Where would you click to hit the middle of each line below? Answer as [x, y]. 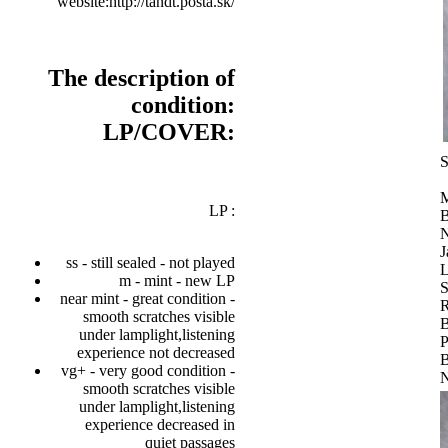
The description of [141, 77]
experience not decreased [156, 352]
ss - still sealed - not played [150, 262]
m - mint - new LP [177, 280]
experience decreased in [160, 424]
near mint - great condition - [147, 298]
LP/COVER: [169, 131]
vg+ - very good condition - [148, 370]
